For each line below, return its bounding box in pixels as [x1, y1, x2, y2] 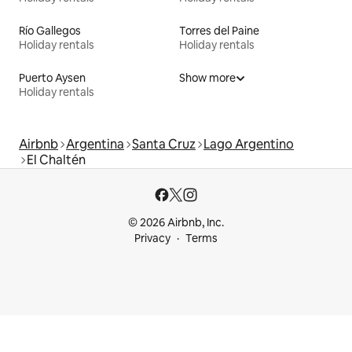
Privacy [134, 231, 170, 246]
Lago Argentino [203, 136, 294, 153]
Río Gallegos [19, 24, 81, 38]
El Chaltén [27, 152, 86, 169]
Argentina [66, 136, 124, 153]
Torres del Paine [179, 24, 259, 38]
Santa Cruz [132, 136, 196, 153]
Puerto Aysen [19, 71, 86, 86]
